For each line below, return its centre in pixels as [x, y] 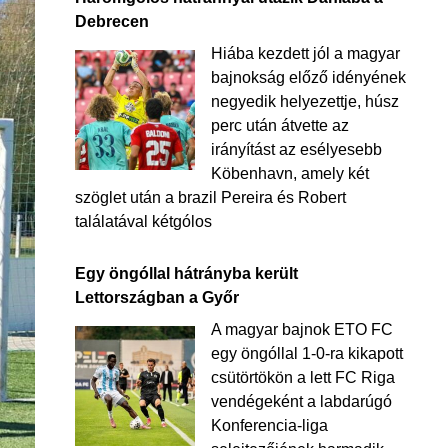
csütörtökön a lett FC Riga [302, 377]
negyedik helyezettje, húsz [304, 101]
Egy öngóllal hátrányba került [186, 273]
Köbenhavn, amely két [289, 173]
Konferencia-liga [269, 425]
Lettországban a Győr [156, 297]
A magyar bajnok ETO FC [301, 329]
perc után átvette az [279, 125]
